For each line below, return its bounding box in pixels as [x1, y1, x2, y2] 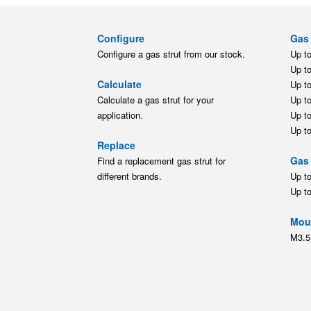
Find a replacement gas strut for [97, 153, 226, 167]
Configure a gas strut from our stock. [97, 47, 246, 60]
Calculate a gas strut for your [97, 92, 215, 106]
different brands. [97, 169, 162, 183]
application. [97, 108, 144, 121]
